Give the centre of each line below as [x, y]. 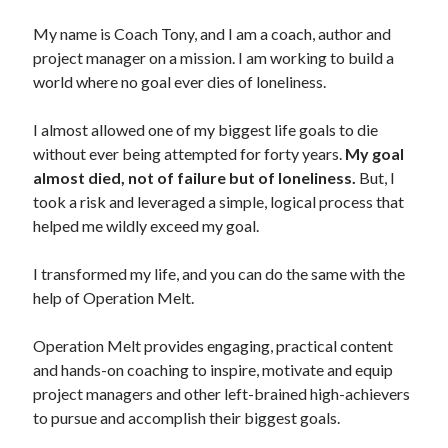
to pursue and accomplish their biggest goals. [188, 417]
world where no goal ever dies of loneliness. [180, 81]
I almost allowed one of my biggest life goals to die [206, 129]
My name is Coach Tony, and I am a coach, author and [212, 33]
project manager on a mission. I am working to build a [214, 57]
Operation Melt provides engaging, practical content [213, 345]
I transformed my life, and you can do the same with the [219, 273]
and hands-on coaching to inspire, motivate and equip [213, 369]
